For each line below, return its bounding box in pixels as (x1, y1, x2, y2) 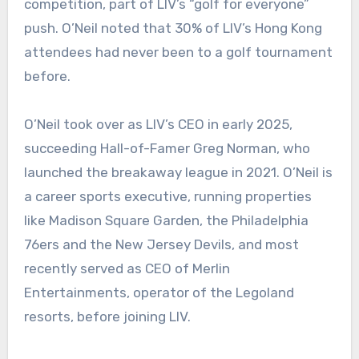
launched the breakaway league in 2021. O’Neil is (23, 164, 333, 181)
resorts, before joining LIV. (23, 309, 191, 325)
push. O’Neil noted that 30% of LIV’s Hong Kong (23, 20, 322, 37)
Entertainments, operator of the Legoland (23, 284, 294, 301)
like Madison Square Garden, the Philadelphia (23, 212, 309, 229)
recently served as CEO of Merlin (23, 260, 230, 277)
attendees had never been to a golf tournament (23, 44, 333, 61)
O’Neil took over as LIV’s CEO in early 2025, (23, 116, 292, 133)
